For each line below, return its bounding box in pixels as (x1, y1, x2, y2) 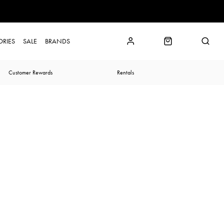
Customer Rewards (8, 69, 52, 76)
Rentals (117, 69, 134, 76)
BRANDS (45, 36, 70, 45)
